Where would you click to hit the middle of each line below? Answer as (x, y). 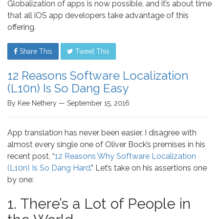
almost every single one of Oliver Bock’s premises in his (106, 144)
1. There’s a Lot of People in (99, 204)
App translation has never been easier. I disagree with (102, 133)
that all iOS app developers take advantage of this (98, 15)
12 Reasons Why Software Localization (125, 156)
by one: (21, 180)
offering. (22, 27)
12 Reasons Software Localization (98, 76)
